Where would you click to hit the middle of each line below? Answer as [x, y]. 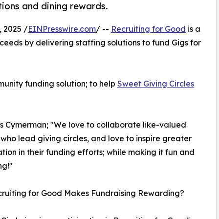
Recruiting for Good [148, 29]
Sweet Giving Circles [156, 83]
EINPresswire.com [62, 29]
